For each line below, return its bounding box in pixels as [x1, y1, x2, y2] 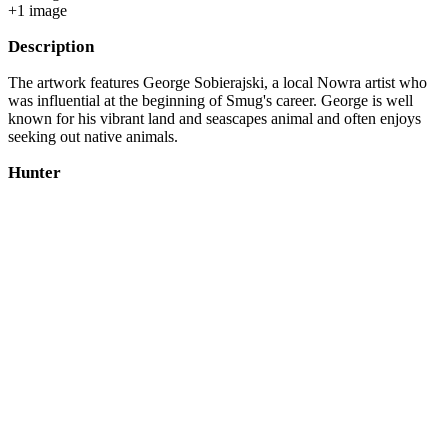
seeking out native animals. [8, 127, 178, 145]
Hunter [8, 162, 61, 182]
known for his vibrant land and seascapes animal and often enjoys [8, 109, 421, 127]
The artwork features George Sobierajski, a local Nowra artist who [8, 73, 427, 91]
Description [8, 36, 94, 56]
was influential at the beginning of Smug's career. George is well [8, 91, 413, 109]
